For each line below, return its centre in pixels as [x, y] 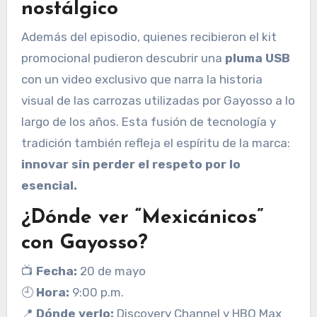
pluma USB [257, 58]
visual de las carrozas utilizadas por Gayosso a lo [158, 101]
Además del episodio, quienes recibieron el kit [149, 37]
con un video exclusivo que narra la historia [142, 80]
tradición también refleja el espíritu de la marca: [155, 143]
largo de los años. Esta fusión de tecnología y [148, 122]
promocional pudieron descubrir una [123, 58]
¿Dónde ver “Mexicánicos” [142, 218]
